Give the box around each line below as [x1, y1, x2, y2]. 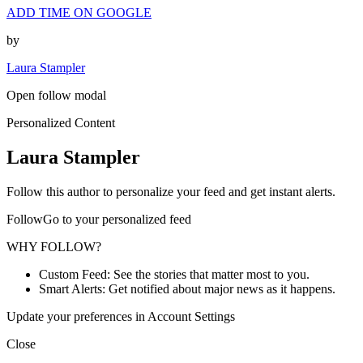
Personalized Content [6, 115, 115, 130]
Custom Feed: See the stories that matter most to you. [39, 267, 310, 281]
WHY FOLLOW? [6, 239, 101, 254]
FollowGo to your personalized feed [6, 211, 191, 226]
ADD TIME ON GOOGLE [6, 5, 152, 19]
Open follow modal [6, 88, 106, 102]
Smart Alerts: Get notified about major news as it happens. [39, 281, 335, 296]
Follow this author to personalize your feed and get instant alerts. [6, 184, 335, 199]
